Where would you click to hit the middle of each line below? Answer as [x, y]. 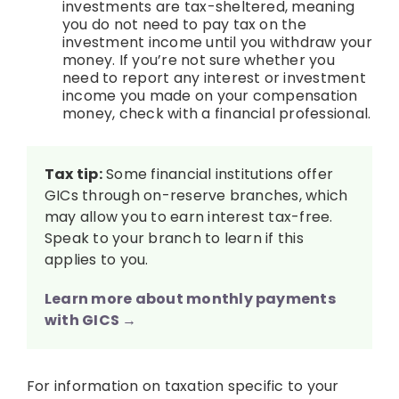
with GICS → [90, 321]
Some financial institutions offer [218, 175]
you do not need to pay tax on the [184, 25]
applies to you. [96, 260]
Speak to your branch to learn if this [174, 239]
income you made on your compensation [210, 96]
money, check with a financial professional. [216, 114]
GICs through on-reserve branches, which [196, 196]
